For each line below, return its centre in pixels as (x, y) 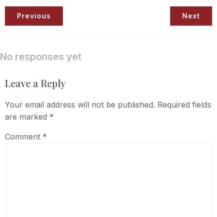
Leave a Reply (35, 83)
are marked (27, 117)
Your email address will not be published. (80, 105)
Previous (34, 16)
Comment (24, 137)
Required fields (184, 105)
